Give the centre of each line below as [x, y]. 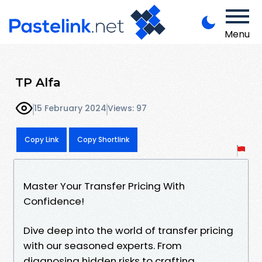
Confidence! [54, 201]
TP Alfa [38, 82]
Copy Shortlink [103, 139]
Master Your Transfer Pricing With [104, 186]
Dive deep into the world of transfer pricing [128, 230]
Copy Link [42, 139]
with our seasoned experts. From [103, 245]
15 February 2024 [70, 108]
